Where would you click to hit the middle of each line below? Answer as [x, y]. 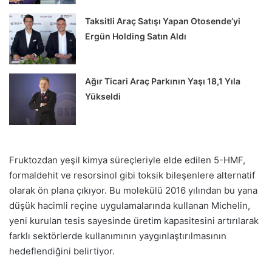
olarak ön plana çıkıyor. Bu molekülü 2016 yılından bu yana [133, 190]
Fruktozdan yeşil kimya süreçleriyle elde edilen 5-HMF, [127, 160]
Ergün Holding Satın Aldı [136, 36]
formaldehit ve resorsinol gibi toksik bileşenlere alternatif [132, 175]
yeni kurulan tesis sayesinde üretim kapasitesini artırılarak [134, 220]
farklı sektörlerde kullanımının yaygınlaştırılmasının [118, 236]
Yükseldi [103, 97]
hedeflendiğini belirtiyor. [62, 251]
